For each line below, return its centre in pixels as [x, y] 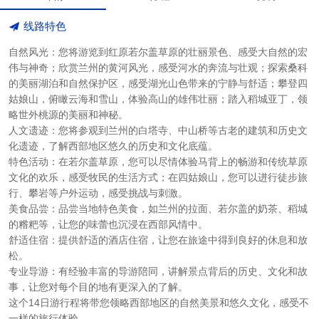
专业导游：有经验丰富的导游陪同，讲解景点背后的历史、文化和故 [158, 272]
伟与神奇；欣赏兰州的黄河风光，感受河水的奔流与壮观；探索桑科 [158, 68]
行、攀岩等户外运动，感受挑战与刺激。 [98, 193]
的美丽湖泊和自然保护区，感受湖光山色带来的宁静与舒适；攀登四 [158, 84]
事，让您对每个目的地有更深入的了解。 [98, 287]
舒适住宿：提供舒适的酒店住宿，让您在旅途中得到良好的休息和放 [158, 240]
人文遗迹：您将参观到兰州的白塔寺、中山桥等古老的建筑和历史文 [158, 131]
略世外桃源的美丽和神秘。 [68, 115]
